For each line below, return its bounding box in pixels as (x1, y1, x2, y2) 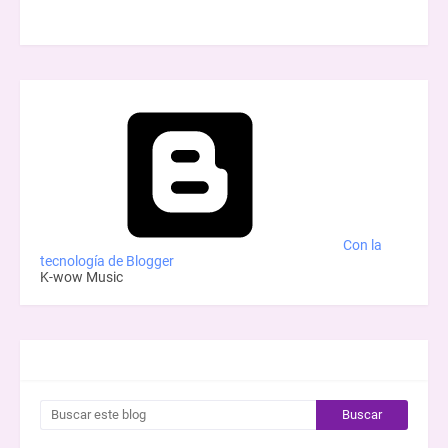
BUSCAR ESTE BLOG (35, 350, 150, 368)
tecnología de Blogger (40, 252, 174, 269)
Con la (340, 236, 382, 253)
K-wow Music (40, 268, 123, 285)
